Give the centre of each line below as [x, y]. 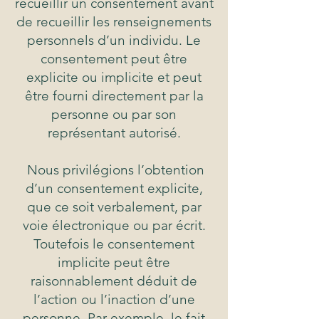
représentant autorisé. [114, 133]
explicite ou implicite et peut [114, 78]
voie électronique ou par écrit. [114, 226]
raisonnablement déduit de [114, 281]
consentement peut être [114, 59]
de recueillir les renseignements [114, 22]
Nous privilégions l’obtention [114, 170]
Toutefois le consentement [114, 244]
